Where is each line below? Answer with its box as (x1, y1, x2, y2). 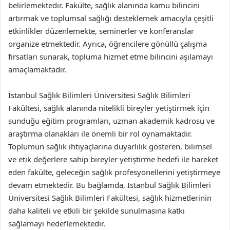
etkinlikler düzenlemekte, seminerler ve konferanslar (8, 25, 194, 36)
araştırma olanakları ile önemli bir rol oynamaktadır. (8, 128, 192, 139)
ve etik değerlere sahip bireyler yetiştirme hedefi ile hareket (8, 154, 218, 164)
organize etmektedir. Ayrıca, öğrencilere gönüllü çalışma (8, 38, 207, 49)
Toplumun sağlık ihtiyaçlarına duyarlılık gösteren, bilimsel (8, 141, 212, 151)
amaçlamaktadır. (8, 64, 66, 74)
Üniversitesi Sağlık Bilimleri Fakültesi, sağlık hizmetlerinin (8, 192, 212, 203)
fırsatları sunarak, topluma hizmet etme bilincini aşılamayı (8, 51, 213, 62)
